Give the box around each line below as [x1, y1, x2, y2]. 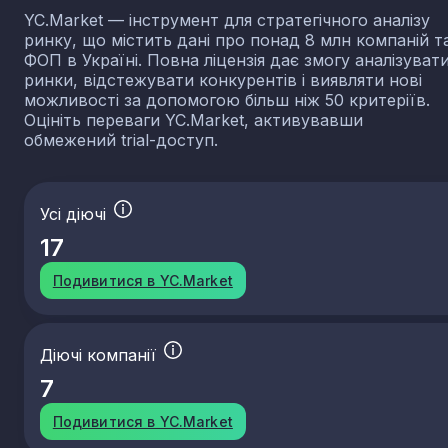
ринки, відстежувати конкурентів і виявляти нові [24, 70, 422, 91]
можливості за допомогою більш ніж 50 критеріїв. [24, 90, 430, 111]
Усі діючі [40, 204, 111, 225]
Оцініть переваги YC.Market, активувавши [24, 110, 363, 131]
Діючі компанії [40, 345, 161, 366]
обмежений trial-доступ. [24, 130, 218, 151]
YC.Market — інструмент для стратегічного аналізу [24, 10, 430, 31]
